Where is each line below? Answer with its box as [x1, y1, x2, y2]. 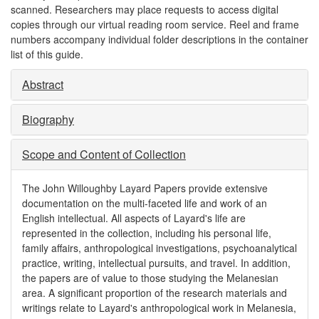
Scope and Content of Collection [22, 146, 186, 162]
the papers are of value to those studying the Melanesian [22, 271, 278, 285]
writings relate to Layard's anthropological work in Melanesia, [22, 300, 296, 315]
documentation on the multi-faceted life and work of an [22, 196, 267, 210]
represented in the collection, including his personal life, [22, 226, 271, 240]
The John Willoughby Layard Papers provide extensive [22, 181, 268, 195]
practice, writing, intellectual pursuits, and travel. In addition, [22, 256, 291, 270]
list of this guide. [11, 47, 83, 61]
